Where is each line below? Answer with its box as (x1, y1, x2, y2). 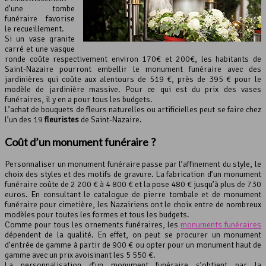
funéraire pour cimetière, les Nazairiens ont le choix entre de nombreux (5, 199, 261, 210)
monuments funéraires (180, 219, 261, 230)
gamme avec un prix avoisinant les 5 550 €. (5, 249, 156, 260)
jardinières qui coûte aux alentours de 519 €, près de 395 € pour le (5, 74, 261, 84)
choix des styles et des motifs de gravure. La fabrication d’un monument (5, 169, 261, 179)
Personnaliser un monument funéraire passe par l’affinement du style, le (5, 159, 261, 169)
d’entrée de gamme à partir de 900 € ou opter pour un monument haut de (5, 239, 261, 250)
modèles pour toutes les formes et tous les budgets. (5, 209, 189, 220)
